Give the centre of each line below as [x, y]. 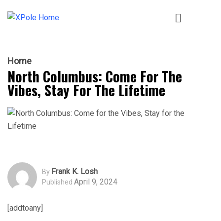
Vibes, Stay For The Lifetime [86, 90]
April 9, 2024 [96, 182]
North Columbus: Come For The [95, 76]
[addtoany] [25, 208]
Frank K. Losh [74, 172]
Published [57, 182]
